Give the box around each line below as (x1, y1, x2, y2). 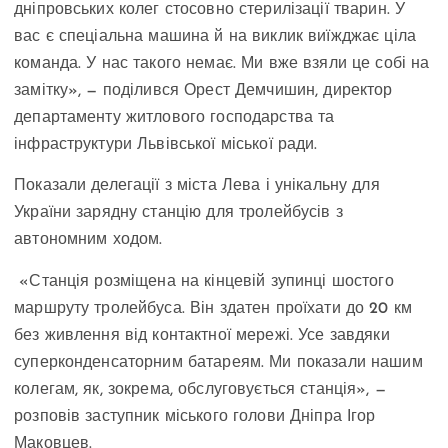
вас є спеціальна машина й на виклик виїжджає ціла (14, 29, 416, 46)
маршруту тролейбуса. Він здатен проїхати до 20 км (14, 300, 412, 317)
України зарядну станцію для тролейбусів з (14, 205, 343, 222)
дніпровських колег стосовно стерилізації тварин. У (14, 2, 406, 19)
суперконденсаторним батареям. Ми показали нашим (14, 354, 423, 371)
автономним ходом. (14, 232, 163, 249)
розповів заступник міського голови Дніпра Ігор (14, 408, 376, 425)
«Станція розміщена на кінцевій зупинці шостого (14, 273, 394, 290)
